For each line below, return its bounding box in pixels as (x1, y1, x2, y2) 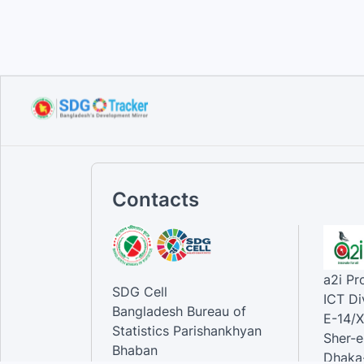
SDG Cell (112, 284, 167, 301)
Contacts (112, 188, 199, 211)
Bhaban (112, 342, 158, 359)
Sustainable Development (172, 12, 330, 29)
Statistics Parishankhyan (112, 323, 262, 340)
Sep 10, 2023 (172, 49, 245, 63)
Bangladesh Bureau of (112, 303, 246, 320)
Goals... (172, 28, 218, 45)
